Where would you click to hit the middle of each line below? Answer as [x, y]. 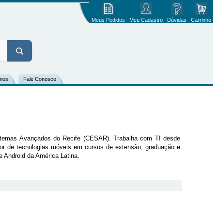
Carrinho [201, 20]
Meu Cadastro [146, 20]
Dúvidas [177, 20]
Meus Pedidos [108, 20]
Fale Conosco [39, 79]
